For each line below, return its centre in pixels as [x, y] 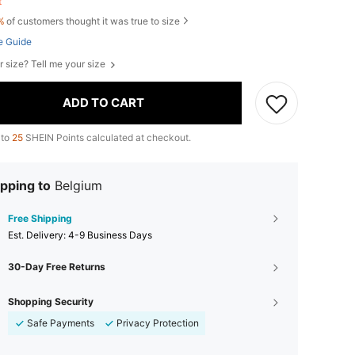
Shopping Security [51, 301]
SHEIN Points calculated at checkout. [107, 137]
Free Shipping [40, 218]
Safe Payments [61, 323]
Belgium [78, 185]
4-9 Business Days [110, 235]
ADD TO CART [103, 103]
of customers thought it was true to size [93, 21]
